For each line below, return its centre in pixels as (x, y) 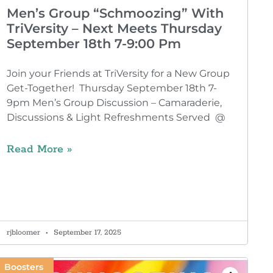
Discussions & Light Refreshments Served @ (116, 117)
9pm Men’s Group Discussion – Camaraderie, (114, 102)
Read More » (39, 149)
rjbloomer (24, 232)
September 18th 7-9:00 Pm (94, 43)
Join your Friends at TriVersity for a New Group (118, 73)
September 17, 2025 (86, 232)
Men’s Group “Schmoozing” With (115, 13)
